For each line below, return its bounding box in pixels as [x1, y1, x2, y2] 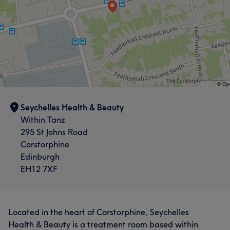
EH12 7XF [21, 164, 57, 174]
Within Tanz [21, 114, 65, 125]
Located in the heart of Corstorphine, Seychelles [8, 207, 189, 217]
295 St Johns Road [21, 127, 88, 137]
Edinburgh [21, 151, 60, 162]
